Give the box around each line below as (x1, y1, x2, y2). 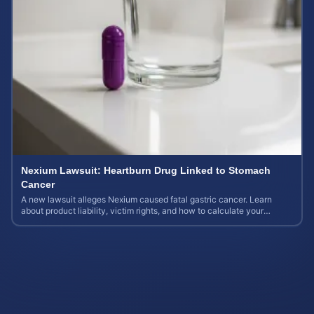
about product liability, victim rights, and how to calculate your (21, 205, 264, 216)
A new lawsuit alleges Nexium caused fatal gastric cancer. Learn (21, 194, 272, 205)
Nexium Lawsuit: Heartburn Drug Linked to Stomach (21, 165, 271, 176)
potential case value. (21, 217, 102, 227)
